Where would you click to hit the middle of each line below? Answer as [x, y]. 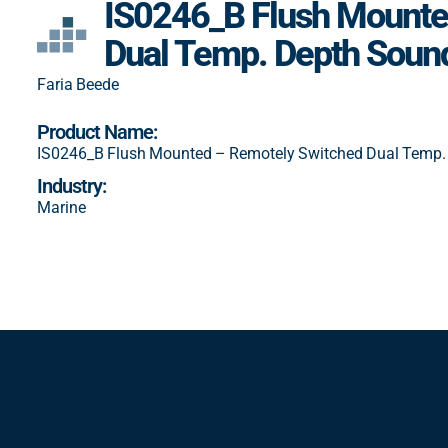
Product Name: [96, 132]
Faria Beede [77, 85]
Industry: [71, 186]
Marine [61, 208]
